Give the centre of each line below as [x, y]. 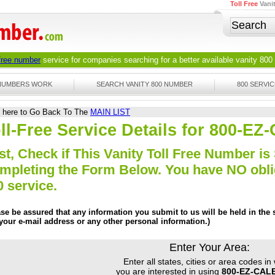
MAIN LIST [110, 112]
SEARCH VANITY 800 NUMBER [145, 84]
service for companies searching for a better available [138, 60]
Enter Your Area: [210, 248]
